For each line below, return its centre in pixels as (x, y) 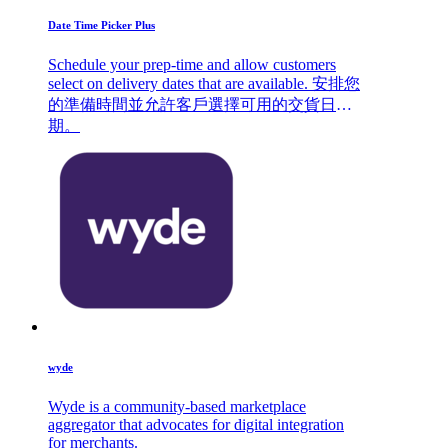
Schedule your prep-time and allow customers (192, 64)
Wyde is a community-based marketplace (81, 406)
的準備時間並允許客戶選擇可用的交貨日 (192, 104)
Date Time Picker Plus (101, 24)
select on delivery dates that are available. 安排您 (180, 83)
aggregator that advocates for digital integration (196, 424)
